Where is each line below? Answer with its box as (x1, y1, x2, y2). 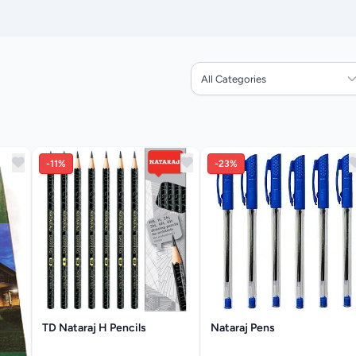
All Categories (201, 72, 266, 85)
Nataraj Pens (211, 321, 275, 335)
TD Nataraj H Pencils (42, 321, 146, 335)
